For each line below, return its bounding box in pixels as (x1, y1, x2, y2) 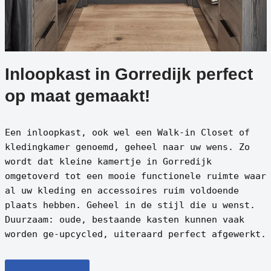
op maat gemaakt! (4, 86, 150, 105)
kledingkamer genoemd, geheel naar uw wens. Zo (4, 141, 250, 152)
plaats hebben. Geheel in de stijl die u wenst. (4, 199, 255, 211)
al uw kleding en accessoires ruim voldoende (4, 184, 239, 196)
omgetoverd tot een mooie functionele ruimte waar (4, 170, 266, 181)
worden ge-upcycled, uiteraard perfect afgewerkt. (4, 228, 266, 240)
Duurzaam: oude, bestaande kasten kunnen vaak (4, 214, 244, 225)
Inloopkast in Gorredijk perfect (4, 64, 253, 83)
